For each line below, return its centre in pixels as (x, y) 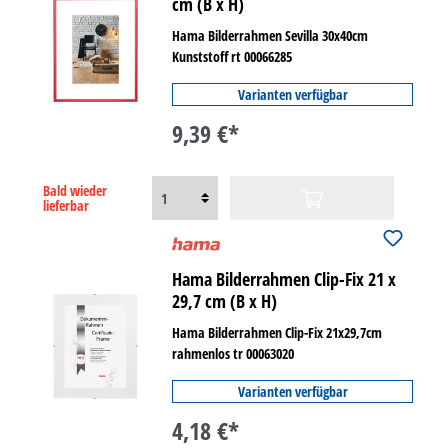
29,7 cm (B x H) (225, 301)
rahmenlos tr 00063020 (233, 353)
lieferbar (66, 205)
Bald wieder (75, 190)
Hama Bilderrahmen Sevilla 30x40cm (270, 35)
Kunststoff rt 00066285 (232, 56)
